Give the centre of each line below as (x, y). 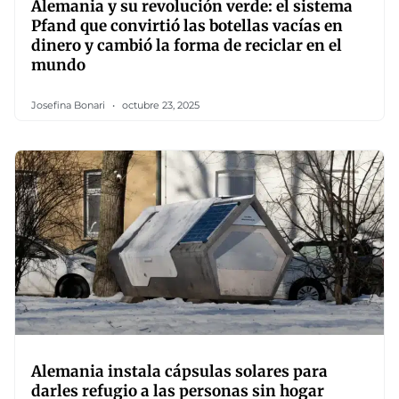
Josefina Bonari (69, 105)
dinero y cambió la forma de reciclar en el (187, 45)
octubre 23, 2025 (159, 105)
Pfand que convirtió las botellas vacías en (187, 26)
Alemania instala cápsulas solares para (179, 371)
